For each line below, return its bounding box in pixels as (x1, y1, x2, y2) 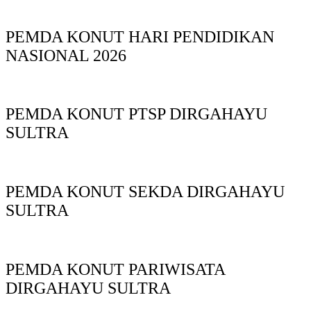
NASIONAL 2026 (6, 46, 126, 65)
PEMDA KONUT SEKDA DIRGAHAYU (6, 183, 285, 201)
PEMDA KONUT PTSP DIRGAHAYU (6, 105, 267, 124)
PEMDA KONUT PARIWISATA (6, 260, 225, 279)
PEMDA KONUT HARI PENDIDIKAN (6, 27, 274, 46)
